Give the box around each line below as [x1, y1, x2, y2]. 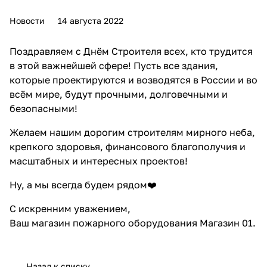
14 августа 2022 [58, 15, 123, 26]
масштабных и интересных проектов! [10, 154, 188, 167]
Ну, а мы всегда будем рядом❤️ [10, 178, 157, 191]
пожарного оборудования [73, 216, 197, 229]
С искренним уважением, [10, 202, 131, 215]
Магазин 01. [197, 216, 256, 229]
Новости [10, 15, 45, 26]
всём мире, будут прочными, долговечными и [10, 88, 228, 100]
